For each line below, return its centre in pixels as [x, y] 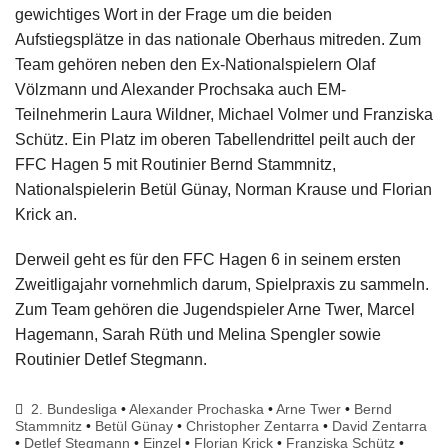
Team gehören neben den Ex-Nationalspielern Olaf [195, 65]
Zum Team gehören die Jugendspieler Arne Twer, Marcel [215, 310]
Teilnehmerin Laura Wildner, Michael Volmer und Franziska [224, 115]
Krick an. [46, 215]
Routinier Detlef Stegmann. [113, 360]
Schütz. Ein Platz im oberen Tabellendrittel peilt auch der [215, 140]
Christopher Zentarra [252, 426]
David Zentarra [379, 426]
